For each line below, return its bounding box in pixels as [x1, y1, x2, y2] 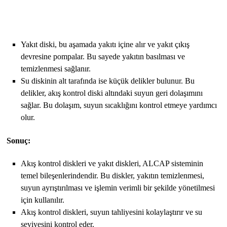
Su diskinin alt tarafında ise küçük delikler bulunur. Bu [21, 76, 195, 85]
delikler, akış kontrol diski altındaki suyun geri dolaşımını [21, 88, 203, 97]
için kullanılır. [21, 195, 65, 204]
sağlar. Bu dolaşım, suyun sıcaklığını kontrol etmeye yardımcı [21, 100, 217, 109]
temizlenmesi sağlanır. [21, 64, 91, 73]
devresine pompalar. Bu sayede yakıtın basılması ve [21, 52, 185, 61]
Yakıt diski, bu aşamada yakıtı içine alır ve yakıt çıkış [21, 40, 190, 49]
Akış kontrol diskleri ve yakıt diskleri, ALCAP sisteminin [21, 159, 204, 168]
